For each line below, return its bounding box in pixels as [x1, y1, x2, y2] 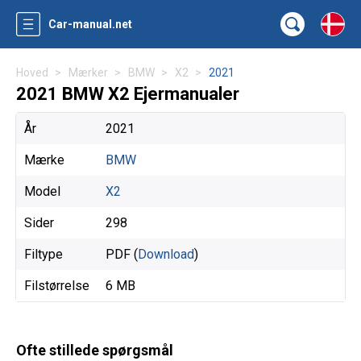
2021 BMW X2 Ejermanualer [16, 84, 239, 104]
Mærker [68, 66, 108, 79]
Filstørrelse [24, 278, 89, 293]
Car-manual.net [48, 18, 132, 31]
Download [138, 247, 194, 262]
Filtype [24, 247, 63, 262]
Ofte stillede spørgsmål [16, 342, 173, 359]
